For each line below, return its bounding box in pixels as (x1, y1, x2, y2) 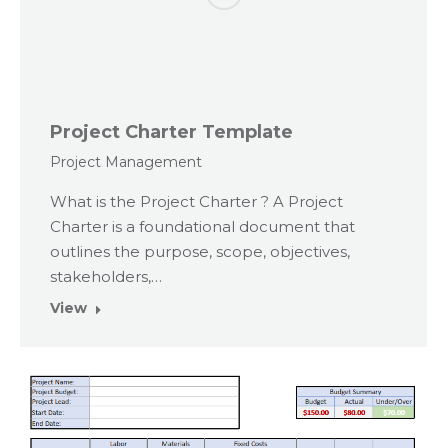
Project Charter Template (50, 120, 293, 143)
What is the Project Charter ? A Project (50, 191, 343, 211)
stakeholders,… (50, 266, 162, 286)
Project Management (50, 152, 202, 171)
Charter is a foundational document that (50, 216, 355, 236)
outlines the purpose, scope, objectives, (50, 241, 350, 261)
